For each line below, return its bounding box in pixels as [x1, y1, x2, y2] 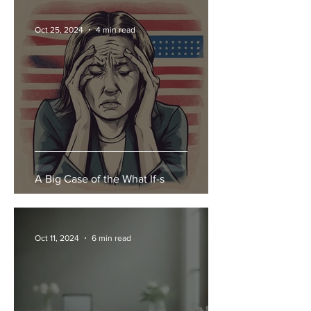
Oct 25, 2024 [35, 25, 83, 35]
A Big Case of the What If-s [35, 173, 165, 185]
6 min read [92, 233, 131, 243]
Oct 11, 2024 [35, 233, 79, 243]
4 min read [96, 25, 135, 35]
